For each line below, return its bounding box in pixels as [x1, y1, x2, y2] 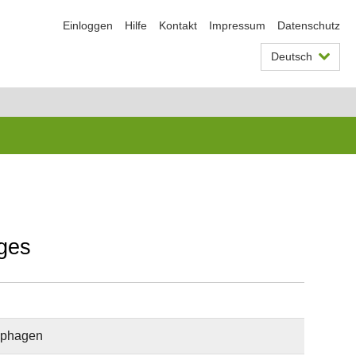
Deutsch [271, 50, 312, 63]
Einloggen [63, 19, 113, 32]
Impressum [209, 19, 265, 32]
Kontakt [159, 19, 197, 32]
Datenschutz [277, 19, 340, 32]
